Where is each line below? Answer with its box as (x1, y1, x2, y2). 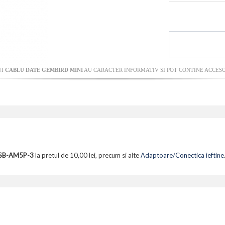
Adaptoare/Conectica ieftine (141, 151, 224, 160)
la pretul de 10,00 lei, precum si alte (34, 151, 141, 160)
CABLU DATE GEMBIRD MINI (5, 67, 83, 73)
